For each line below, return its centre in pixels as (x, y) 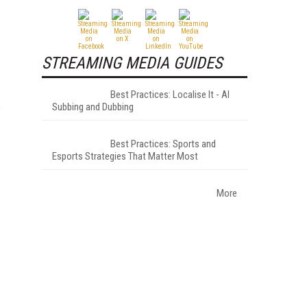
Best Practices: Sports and (163, 144)
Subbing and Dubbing (93, 107)
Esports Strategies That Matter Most (125, 156)
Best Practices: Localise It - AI (170, 94)
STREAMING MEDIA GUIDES (132, 63)
